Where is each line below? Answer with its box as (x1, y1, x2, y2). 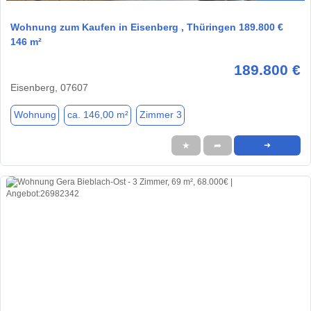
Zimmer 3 (139, 109, 182, 121)
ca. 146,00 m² (67, 109, 128, 121)
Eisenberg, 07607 (10, 81, 88, 93)
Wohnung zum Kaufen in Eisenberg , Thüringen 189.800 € (10, 21, 283, 33)
